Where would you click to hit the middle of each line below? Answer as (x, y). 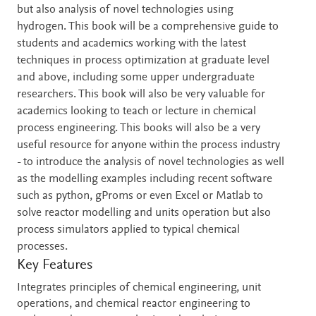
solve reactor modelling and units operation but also (144, 213)
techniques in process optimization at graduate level (143, 61)
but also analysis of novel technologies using (125, 10)
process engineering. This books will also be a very (139, 128)
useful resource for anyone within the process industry (148, 145)
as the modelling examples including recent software (145, 179)
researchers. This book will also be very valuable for (141, 95)
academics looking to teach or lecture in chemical (136, 111)
